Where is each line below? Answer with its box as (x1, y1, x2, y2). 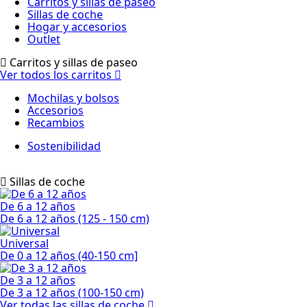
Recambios (27, 115, 84, 130)
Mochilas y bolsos (27, 90, 119, 106)
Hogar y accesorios (27, 19, 127, 34)
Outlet (27, 32, 60, 47)
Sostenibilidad (27, 138, 101, 153)
